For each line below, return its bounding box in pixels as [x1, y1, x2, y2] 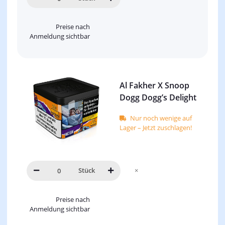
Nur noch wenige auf [130, 114, 192, 123]
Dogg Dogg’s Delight [120, 92, 196, 103]
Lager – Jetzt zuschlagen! [120, 123, 192, 133]
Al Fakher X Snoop [120, 80, 189, 91]
